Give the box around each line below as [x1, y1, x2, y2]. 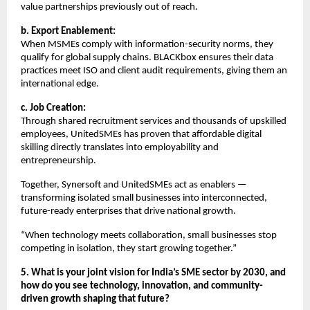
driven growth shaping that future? [21, 293, 170, 304]
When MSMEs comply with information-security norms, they [21, 39, 273, 50]
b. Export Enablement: [21, 26, 116, 37]
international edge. [21, 78, 99, 89]
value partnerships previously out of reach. [21, 1, 198, 12]
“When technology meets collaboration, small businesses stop [21, 230, 277, 241]
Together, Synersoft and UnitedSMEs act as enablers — [21, 179, 247, 190]
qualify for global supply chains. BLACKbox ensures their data [21, 52, 273, 63]
